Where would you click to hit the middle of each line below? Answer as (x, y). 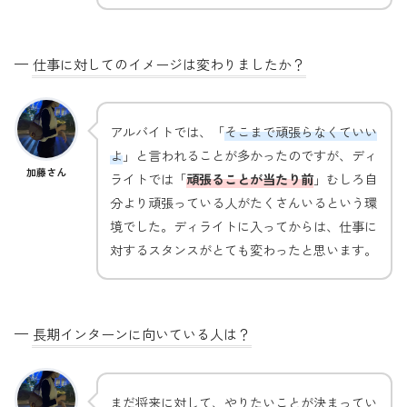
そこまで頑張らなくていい (301, 132)
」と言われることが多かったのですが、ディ (250, 155)
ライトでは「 (148, 179)
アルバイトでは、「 (167, 132)
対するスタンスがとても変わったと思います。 (243, 250)
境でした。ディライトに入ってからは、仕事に (243, 226)
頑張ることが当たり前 (250, 179)
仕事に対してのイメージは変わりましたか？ (169, 64)
